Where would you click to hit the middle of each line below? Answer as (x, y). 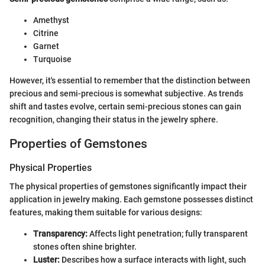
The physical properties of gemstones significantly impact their (128, 187)
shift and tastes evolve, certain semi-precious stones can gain (125, 107)
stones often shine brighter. (85, 247)
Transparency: (60, 234)
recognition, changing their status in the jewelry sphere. (114, 120)
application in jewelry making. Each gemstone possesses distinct (131, 200)
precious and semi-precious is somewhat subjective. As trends (126, 94)
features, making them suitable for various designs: (106, 213)
